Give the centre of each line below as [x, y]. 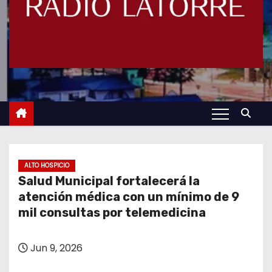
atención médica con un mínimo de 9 [129, 197]
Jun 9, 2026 [55, 248]
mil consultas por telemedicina [112, 212]
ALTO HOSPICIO [47, 165]
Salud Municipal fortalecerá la [109, 181]
